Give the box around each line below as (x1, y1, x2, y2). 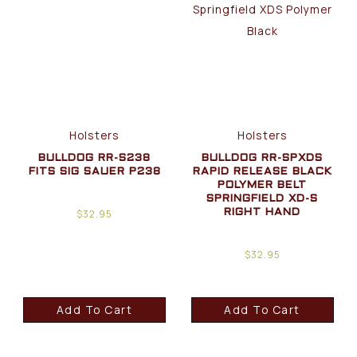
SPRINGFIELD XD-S (206, 194, 319, 205)
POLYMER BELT (218, 180, 308, 191)
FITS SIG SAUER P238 (28, 167, 161, 178)
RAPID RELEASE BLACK (192, 167, 332, 178)
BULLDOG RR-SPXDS (202, 153, 324, 164)
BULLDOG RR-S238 (38, 153, 151, 164)
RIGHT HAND (224, 207, 301, 218)
